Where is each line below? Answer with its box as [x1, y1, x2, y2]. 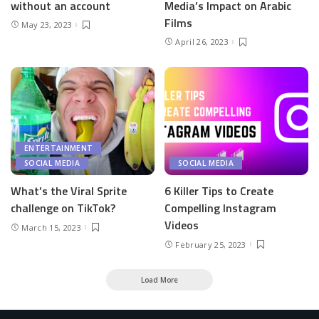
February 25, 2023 [175, 239, 246, 250]
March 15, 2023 [21, 221, 81, 233]
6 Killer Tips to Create [164, 182, 273, 199]
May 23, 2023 [21, 19, 73, 31]
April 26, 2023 [175, 36, 229, 48]
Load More [141, 275, 178, 286]
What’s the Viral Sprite [11, 182, 127, 199]
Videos [164, 216, 199, 234]
